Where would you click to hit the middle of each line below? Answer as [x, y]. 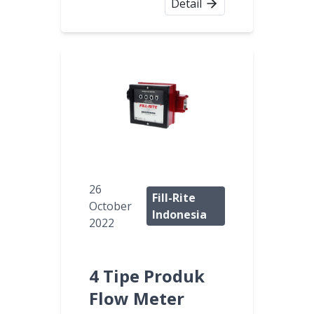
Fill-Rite [174, 198]
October [110, 206]
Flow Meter [137, 299]
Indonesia [179, 215]
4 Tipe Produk [147, 276]
